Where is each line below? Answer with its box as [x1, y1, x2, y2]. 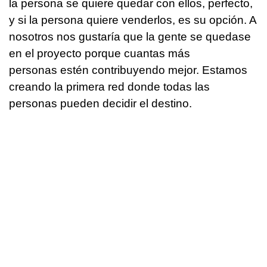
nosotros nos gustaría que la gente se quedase [9, 30, 251, 44]
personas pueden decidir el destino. [9, 97, 195, 110]
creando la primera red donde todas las [9, 80, 210, 94]
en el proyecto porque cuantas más [9, 47, 190, 60]
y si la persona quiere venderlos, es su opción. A [9, 14, 256, 27]
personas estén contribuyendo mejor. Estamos [9, 64, 247, 77]
